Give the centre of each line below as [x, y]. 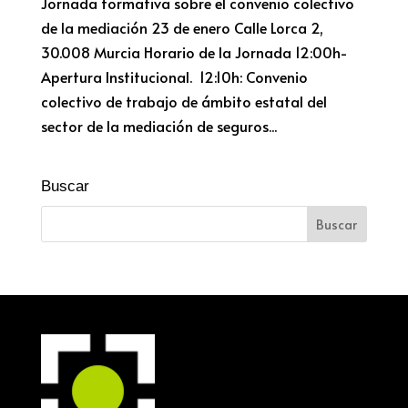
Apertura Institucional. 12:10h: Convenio [174, 77]
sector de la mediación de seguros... [158, 126]
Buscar [65, 187]
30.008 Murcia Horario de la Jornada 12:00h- [194, 52]
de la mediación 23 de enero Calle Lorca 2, [184, 28]
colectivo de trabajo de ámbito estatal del [184, 102]
